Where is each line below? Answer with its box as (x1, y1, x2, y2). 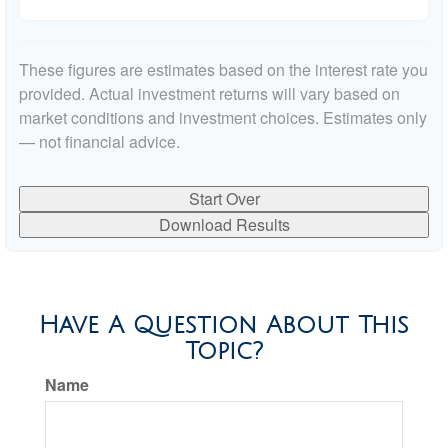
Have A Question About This (39, 312, 409, 339)
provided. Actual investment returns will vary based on (19, 82, 400, 106)
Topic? (185, 338, 263, 365)
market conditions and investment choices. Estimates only (19, 106, 427, 130)
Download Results (158, 213, 290, 237)
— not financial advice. (19, 130, 180, 154)
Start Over (188, 187, 260, 211)
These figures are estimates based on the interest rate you (19, 58, 428, 82)
